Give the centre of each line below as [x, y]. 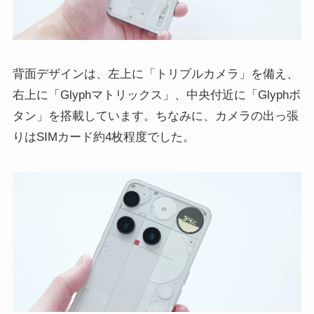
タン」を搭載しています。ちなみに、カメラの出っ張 [155, 116]
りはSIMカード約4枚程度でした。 [103, 137]
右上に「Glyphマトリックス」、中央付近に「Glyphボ [156, 95]
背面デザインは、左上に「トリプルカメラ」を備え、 [155, 74]
